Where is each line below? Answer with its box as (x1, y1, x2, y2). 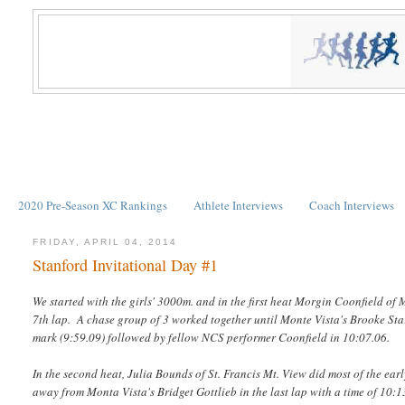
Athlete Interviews (193, 196, 283, 213)
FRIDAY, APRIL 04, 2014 (33, 236, 178, 247)
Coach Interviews (309, 196, 395, 213)
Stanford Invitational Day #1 (33, 254, 219, 277)
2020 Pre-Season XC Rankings (17, 196, 167, 213)
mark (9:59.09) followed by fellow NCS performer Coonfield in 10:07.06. (33, 329, 391, 346)
